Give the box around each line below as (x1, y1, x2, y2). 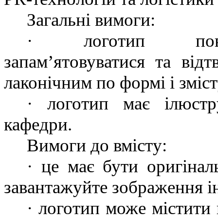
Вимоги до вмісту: (27, 135, 167, 156)
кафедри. (4, 114, 72, 135)
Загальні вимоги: (27, 10, 156, 30)
